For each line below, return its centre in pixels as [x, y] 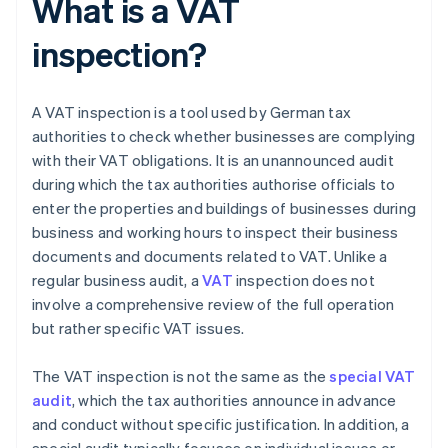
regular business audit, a [117, 280]
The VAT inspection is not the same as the [181, 376]
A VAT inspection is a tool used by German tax [192, 112]
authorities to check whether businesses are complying [224, 136]
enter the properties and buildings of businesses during [224, 208]
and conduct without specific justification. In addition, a [221, 424]
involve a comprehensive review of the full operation [213, 304]
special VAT [372, 376]
